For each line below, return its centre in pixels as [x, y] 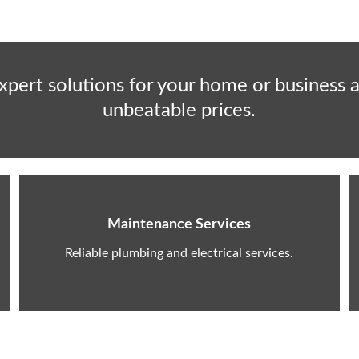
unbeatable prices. [179, 111]
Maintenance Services [179, 224]
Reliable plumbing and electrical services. [179, 253]
